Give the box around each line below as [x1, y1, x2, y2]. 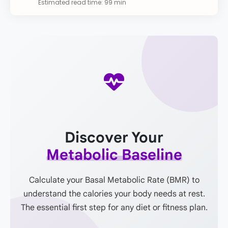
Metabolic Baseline [46, 146, 182, 164]
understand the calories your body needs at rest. [23, 189, 205, 199]
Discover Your [65, 128, 163, 147]
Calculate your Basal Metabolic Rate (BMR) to [28, 175, 199, 186]
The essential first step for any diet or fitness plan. [20, 203, 208, 213]
